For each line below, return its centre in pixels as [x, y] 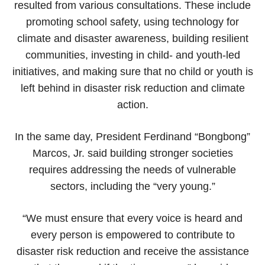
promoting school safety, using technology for [132, 22]
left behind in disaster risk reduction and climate [132, 88]
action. [132, 104]
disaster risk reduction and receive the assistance [132, 251]
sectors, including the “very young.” [132, 186]
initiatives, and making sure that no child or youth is [132, 71]
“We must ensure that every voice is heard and [132, 218]
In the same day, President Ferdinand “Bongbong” [132, 136]
